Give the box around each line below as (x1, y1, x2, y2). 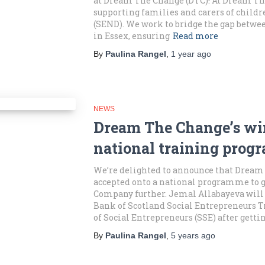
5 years (170, 231, 199, 240)
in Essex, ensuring (93, 30, 170, 41)
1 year (170, 49, 195, 59)
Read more (172, 30, 218, 41)
